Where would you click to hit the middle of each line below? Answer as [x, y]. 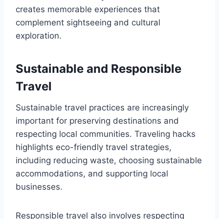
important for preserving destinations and [97, 121]
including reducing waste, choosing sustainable [109, 161]
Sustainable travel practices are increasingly [102, 108]
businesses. [39, 187]
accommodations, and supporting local [92, 174]
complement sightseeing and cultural [88, 23]
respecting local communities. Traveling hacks [106, 134]
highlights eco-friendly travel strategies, [94, 147]
